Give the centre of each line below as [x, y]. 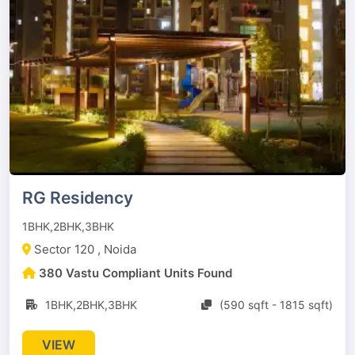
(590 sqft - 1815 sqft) [276, 305]
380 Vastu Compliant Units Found [136, 273]
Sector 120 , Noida [85, 249]
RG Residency [78, 198]
